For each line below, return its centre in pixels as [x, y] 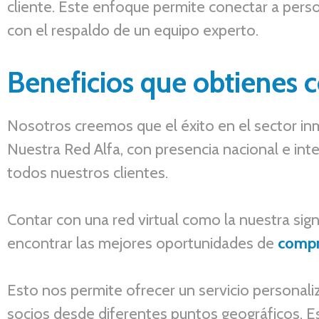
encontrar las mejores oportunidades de [142, 243]
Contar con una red [73, 220]
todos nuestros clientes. [89, 173]
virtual [158, 220]
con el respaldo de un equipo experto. [133, 30]
